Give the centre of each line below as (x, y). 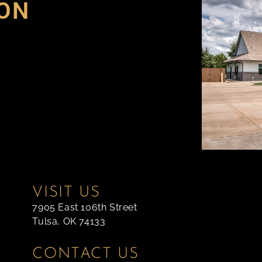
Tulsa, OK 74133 (69, 222)
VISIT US (66, 193)
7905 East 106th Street (85, 208)
